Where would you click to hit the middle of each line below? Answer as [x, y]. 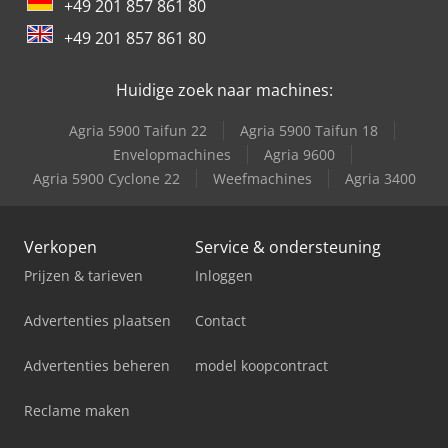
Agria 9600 [299, 154]
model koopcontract [261, 365]
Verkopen [60, 246]
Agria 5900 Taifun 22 [138, 130]
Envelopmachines [171, 154]
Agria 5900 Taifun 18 [309, 130]
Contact [220, 320]
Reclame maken [77, 410]
